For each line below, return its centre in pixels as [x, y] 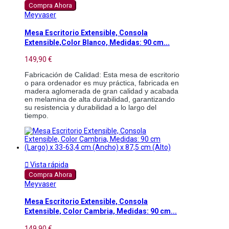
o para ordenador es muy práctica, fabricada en [102, 83]
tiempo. [37, 115]
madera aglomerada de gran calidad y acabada [101, 91]
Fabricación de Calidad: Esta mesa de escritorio [102, 74]
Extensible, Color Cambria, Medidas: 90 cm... [101, 211]
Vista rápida [49, 164]
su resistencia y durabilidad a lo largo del [90, 107]
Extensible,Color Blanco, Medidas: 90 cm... [97, 42]
